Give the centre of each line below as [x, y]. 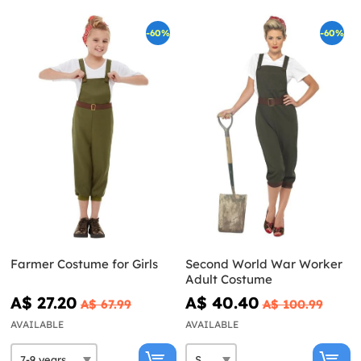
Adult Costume [228, 280]
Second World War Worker [263, 264]
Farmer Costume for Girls [84, 264]
